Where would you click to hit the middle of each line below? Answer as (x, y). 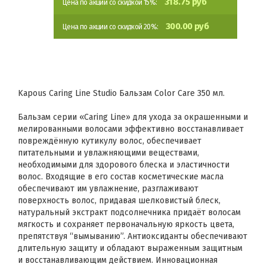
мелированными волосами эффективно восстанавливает (131, 129)
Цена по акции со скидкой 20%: (111, 27)
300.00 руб (187, 26)
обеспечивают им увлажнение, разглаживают (108, 189)
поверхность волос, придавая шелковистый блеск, (119, 201)
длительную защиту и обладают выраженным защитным (130, 248)
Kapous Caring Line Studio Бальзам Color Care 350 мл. (121, 93)
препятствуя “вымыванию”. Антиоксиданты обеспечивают (133, 236)
